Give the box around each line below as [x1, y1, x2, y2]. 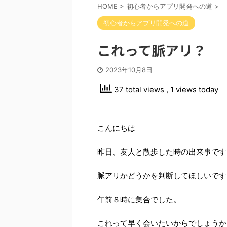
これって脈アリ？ [97, 40, 206, 60]
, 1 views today [166, 85, 218, 95]
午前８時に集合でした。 [97, 195, 181, 204]
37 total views [112, 85, 166, 95]
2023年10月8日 [105, 66, 153, 74]
